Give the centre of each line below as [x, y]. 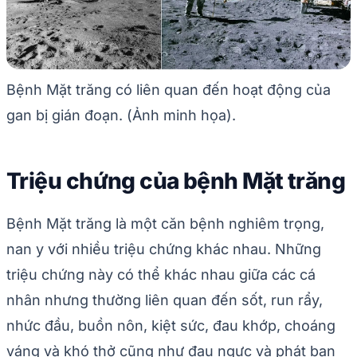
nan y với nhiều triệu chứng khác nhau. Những [164, 249]
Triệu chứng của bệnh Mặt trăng [176, 180]
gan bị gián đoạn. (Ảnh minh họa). [121, 115]
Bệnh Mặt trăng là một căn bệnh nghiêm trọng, [165, 223]
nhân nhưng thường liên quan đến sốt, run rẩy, [165, 300]
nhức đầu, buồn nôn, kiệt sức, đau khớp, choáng [171, 325]
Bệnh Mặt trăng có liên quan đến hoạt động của [169, 89]
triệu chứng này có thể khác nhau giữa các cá [161, 274]
